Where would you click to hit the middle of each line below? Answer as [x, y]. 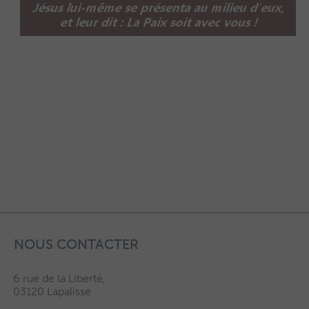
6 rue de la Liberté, [59, 278]
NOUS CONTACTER [76, 244]
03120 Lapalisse [52, 291]
